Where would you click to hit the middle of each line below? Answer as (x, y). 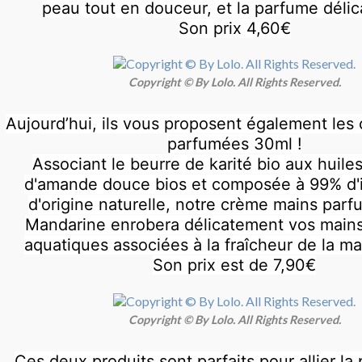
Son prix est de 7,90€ (234, 265)
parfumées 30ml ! (234, 144)
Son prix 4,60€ (234, 28)
